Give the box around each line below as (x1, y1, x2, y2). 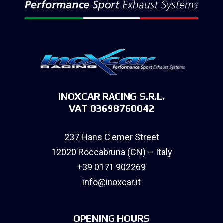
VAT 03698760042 (68, 102, 155, 114)
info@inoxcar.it (82, 177, 141, 188)
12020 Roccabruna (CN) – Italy (51, 147, 172, 158)
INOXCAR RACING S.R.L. (58, 90, 165, 102)
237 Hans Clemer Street (64, 132, 159, 143)
